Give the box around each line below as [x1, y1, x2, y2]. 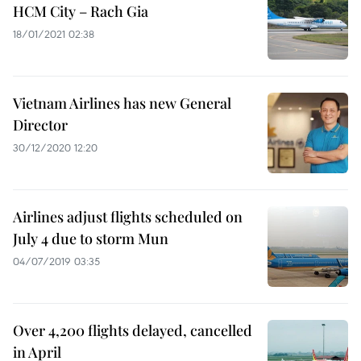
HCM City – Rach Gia [13, 2, 148, 21]
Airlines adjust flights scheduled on [13, 207, 243, 226]
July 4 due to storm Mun [13, 229, 168, 248]
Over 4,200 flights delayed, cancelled [13, 321, 252, 340]
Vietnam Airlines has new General [13, 93, 231, 113]
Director [13, 115, 68, 135]
